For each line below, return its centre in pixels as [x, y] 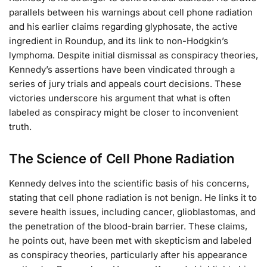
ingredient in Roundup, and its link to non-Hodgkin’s [119, 41]
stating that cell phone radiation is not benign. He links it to [133, 198]
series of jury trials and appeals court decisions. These [125, 83]
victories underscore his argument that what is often [120, 98]
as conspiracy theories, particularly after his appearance [128, 255]
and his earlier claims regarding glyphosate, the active [123, 26]
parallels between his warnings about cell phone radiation [131, 12]
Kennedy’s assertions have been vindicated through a [122, 69]
